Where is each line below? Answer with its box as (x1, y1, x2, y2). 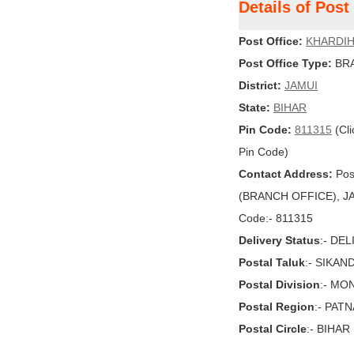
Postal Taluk (239, 256, 305, 269)
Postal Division (239, 278, 320, 291)
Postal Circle (239, 322, 307, 335)
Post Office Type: (239, 57, 332, 70)
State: (239, 101, 270, 114)
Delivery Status (239, 234, 320, 247)
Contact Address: (239, 168, 333, 180)
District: (239, 79, 281, 92)
